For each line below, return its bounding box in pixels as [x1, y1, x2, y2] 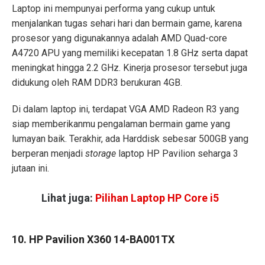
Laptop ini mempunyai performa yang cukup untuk [12, 3, 215, 15]
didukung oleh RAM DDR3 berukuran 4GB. [12, 77, 182, 89]
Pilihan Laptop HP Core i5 [95, 191, 219, 204]
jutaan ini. [12, 163, 49, 174]
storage [85, 148, 118, 160]
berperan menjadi [12, 148, 85, 160]
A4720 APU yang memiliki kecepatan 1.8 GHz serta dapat [12, 47, 248, 59]
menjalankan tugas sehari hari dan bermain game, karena [12, 18, 242, 30]
